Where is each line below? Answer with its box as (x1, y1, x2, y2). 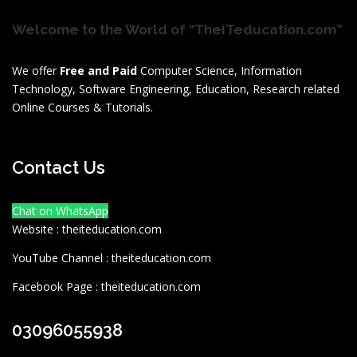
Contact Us (12, 156, 105, 178)
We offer (12, 62, 60, 78)
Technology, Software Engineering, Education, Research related (12, 80, 339, 96)
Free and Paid (60, 62, 137, 78)
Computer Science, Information (137, 62, 302, 78)
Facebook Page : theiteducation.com (12, 278, 201, 294)
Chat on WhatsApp (12, 202, 108, 218)
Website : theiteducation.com (12, 221, 162, 237)
